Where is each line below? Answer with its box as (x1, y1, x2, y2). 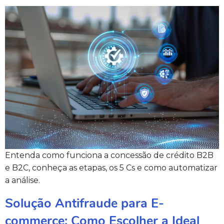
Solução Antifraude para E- (5, 194, 164, 212)
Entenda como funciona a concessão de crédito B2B (5, 150, 213, 160)
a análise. (5, 175, 40, 185)
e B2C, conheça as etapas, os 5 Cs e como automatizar (5, 163, 217, 173)
